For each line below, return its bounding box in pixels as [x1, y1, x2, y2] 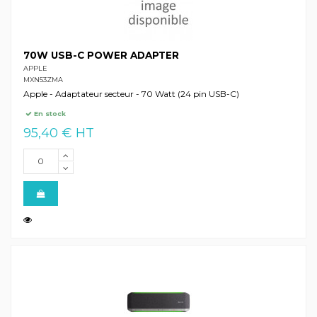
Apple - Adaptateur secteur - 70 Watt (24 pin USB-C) [23, 88, 239, 99]
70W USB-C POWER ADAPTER [23, 50, 179, 62]
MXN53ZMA [23, 75, 63, 83]
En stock [32, 110, 67, 118]
